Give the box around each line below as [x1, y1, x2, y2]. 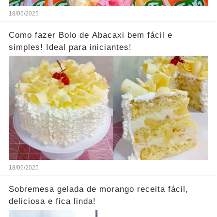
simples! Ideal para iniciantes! [8, 43, 132, 52]
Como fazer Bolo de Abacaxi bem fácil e [8, 31, 172, 40]
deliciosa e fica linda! [8, 197, 96, 206]
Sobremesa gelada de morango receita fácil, [8, 185, 188, 194]
